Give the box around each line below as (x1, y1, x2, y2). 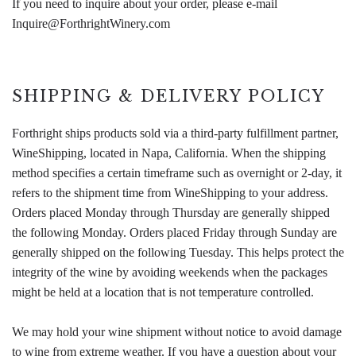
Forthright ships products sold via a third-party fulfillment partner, (12, 126, 339, 140)
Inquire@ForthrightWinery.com (12, 17, 170, 30)
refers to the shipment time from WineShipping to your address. (12, 186, 328, 199)
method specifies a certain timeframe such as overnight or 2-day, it (12, 166, 342, 180)
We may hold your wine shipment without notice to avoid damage (12, 325, 342, 339)
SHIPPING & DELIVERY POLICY (12, 87, 325, 106)
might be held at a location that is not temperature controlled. (12, 285, 314, 299)
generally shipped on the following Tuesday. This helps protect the (12, 246, 344, 259)
